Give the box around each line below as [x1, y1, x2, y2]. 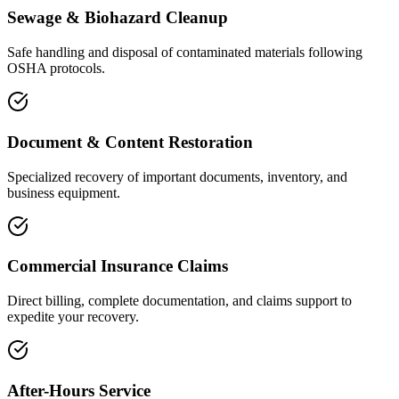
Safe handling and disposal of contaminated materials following [7, 45, 362, 61]
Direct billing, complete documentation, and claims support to [7, 293, 352, 309]
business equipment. [7, 184, 120, 200]
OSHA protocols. [7, 61, 105, 77]
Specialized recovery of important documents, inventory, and [7, 168, 347, 184]
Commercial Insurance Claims [7, 256, 228, 276]
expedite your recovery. [7, 309, 139, 325]
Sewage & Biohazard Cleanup [7, 8, 228, 28]
